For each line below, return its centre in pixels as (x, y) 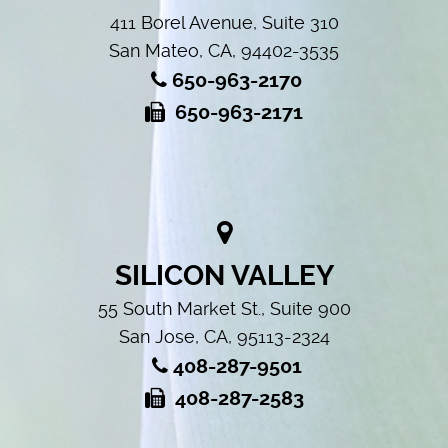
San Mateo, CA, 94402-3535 (224, 50)
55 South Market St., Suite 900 (224, 308)
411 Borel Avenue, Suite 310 (224, 22)
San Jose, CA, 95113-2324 (224, 336)
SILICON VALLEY (224, 275)
